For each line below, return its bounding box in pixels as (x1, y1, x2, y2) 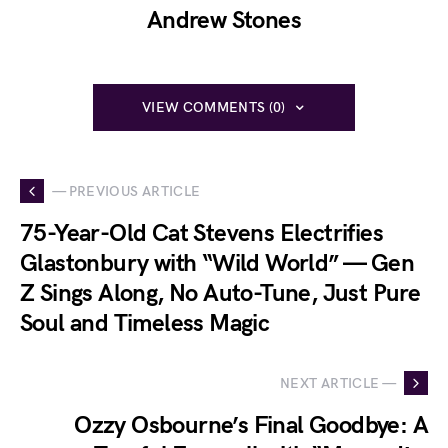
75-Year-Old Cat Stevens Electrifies (20, 219, 383, 249)
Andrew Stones (146, 6, 302, 36)
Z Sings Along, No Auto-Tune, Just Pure (20, 279, 421, 309)
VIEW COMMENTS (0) (141, 99, 286, 117)
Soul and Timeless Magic (20, 309, 270, 339)
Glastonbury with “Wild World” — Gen (20, 249, 414, 279)
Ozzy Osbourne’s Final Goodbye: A (74, 411, 428, 441)
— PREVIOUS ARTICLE (52, 182, 201, 200)
